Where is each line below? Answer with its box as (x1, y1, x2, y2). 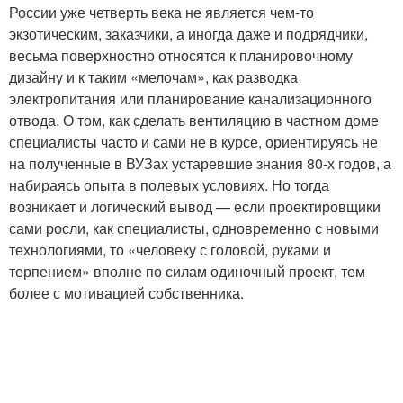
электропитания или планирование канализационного (9, 88, 372, 110)
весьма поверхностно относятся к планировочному (9, 45, 353, 67)
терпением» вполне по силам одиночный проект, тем (9, 261, 365, 282)
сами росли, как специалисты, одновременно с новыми (9, 218, 379, 239)
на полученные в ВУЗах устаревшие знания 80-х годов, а (9, 153, 391, 175)
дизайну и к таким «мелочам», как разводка (9, 67, 298, 88)
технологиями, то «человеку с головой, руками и (9, 239, 331, 261)
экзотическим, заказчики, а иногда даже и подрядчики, (9, 23, 368, 45)
